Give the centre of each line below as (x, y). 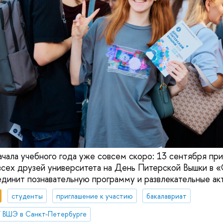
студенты (27, 196)
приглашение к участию (94, 196)
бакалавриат (166, 196)
